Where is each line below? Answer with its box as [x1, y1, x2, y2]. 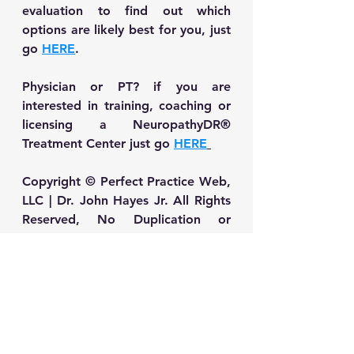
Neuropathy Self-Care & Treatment [8, 269, 186, 284]
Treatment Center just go [22, 136, 174, 152]
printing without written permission [22, 231, 230, 247]
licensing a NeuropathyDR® [22, 117, 231, 133]
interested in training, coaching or [22, 98, 231, 114]
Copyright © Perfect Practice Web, [22, 174, 231, 190]
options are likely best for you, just [22, 22, 231, 38]
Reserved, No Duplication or [22, 212, 231, 228]
